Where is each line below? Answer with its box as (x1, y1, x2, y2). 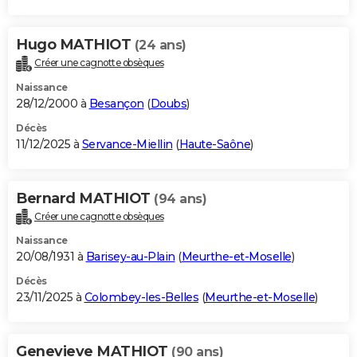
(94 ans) (154, 190, 206, 206)
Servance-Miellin (81, 136, 173, 151)
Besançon (88, 96, 144, 111)
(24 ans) (134, 37, 186, 53)
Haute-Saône (178, 136, 250, 151)
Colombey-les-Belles (84, 290, 198, 305)
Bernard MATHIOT (16, 189, 154, 207)
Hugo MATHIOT (16, 35, 135, 53)
